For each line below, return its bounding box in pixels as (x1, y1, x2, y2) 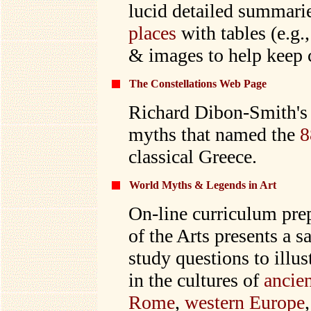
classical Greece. (128, 146, 257, 167)
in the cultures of (128, 269, 264, 291)
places (128, 22, 176, 44)
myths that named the (128, 124, 300, 145)
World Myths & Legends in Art (129, 179, 276, 191)
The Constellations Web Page (129, 78, 267, 90)
